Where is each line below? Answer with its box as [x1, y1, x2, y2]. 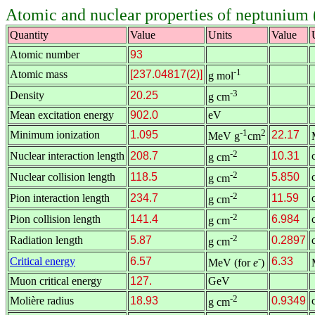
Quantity [10, 29, 49, 41]
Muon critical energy [10, 275, 102, 287]
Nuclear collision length [10, 171, 115, 183]
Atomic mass [10, 68, 67, 80]
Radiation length [10, 234, 83, 246]
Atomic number [10, 49, 79, 60]
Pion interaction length [10, 192, 110, 204]
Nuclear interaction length [10, 150, 124, 162]
